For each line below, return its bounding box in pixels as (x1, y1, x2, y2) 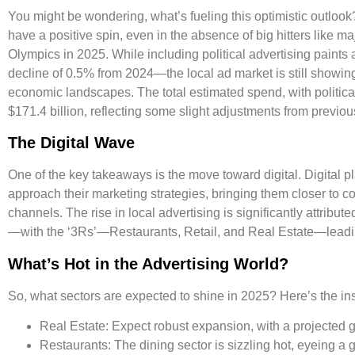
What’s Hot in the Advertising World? (8, 254, 288, 273)
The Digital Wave (8, 134, 135, 152)
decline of (8, 66, 66, 80)
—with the (8, 225, 67, 239)
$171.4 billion (8, 104, 84, 118)
